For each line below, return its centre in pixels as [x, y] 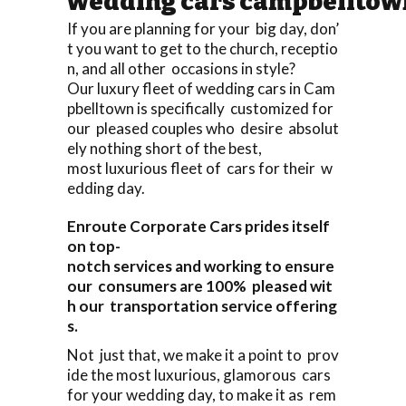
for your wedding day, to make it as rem [202, 394]
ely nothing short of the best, [164, 148]
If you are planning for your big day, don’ [203, 28]
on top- [94, 246]
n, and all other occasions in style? [181, 68]
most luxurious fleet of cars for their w [200, 168]
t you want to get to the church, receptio [203, 48]
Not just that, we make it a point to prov [203, 354]
